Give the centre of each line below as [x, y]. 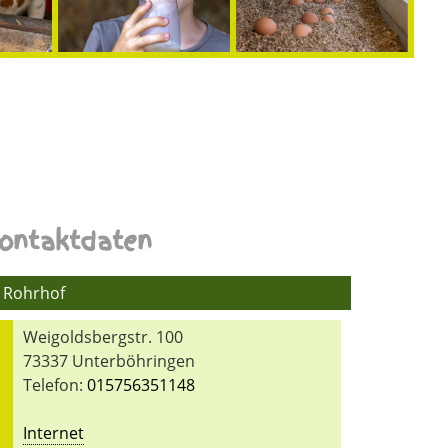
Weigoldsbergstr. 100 [103, 337]
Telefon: [55, 385]
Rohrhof [34, 293]
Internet [54, 433]
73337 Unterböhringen [109, 361]
